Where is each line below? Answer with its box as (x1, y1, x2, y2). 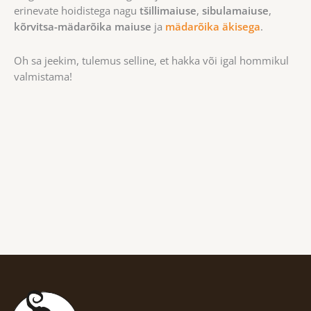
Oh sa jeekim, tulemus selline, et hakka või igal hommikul (14, 53, 289, 67)
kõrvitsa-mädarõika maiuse (14, 19, 151, 34)
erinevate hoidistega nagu (14, 3, 140, 18)
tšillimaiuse (140, 3, 196, 18)
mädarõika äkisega (165, 19, 260, 34)
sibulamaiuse (202, 3, 269, 18)
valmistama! (14, 69, 72, 83)
